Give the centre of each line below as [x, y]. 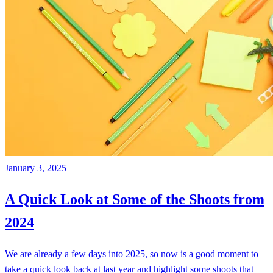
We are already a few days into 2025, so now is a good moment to [132, 253]
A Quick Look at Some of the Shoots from [135, 199]
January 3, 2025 [36, 168]
